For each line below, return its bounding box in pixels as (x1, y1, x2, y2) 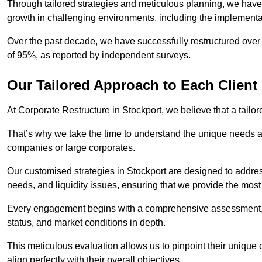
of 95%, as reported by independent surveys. (7, 50, 193, 61)
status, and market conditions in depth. (7, 218, 168, 228)
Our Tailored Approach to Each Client (7, 77, 257, 94)
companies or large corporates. (7, 143, 137, 153)
